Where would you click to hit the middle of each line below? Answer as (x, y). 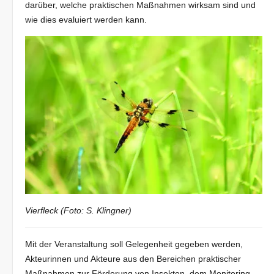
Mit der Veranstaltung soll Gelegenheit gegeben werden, (134, 244)
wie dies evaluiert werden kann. (86, 20)
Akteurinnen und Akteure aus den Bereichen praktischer (133, 259)
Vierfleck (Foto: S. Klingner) (79, 211)
